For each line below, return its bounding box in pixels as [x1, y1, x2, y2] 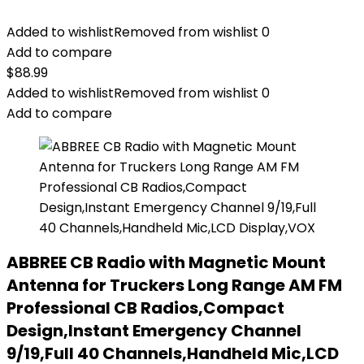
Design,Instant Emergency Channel [6, 319, 301, 342]
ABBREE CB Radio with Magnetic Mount [6, 251, 326, 274]
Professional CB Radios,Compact [6, 297, 284, 319]
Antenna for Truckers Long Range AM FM [6, 274, 342, 297]
